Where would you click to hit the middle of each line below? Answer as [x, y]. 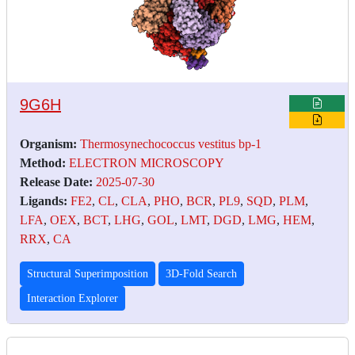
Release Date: [56, 182]
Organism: [48, 144]
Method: [43, 163]
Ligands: [44, 201]
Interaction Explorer [73, 299]
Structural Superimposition [88, 274]
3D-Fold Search [201, 274]
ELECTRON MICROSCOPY [147, 163]
